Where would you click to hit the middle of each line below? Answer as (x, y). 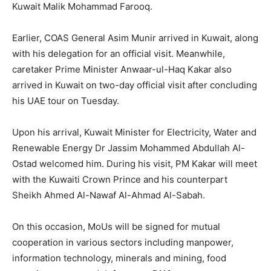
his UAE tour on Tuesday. (66, 101)
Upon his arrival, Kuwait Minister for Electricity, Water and (134, 132)
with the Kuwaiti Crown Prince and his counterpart (120, 180)
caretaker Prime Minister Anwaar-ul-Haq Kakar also (122, 70)
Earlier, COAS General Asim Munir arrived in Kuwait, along (135, 38)
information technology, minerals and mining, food (119, 258)
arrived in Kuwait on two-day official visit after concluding (135, 85)
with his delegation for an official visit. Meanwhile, (119, 54)
